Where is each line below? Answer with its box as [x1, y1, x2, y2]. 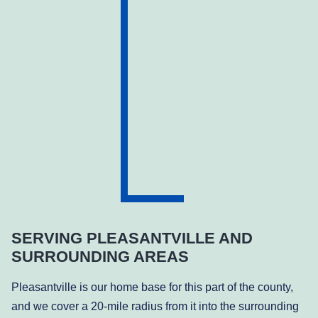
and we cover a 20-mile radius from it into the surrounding [11, 300, 299, 312]
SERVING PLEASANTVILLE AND [11, 229, 253, 247]
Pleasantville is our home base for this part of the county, [11, 280, 293, 293]
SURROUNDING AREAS [11, 247, 189, 265]
